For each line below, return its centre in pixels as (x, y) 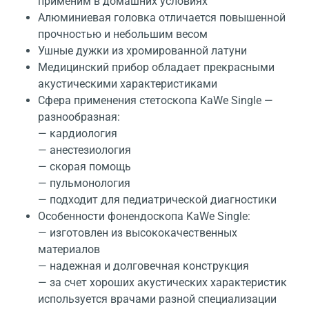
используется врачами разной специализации (157, 299)
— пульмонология (84, 183)
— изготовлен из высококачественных (138, 233)
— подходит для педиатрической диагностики (157, 200)
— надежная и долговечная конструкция (143, 266)
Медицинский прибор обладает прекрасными (156, 68)
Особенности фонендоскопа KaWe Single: (144, 217)
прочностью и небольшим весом (123, 34)
